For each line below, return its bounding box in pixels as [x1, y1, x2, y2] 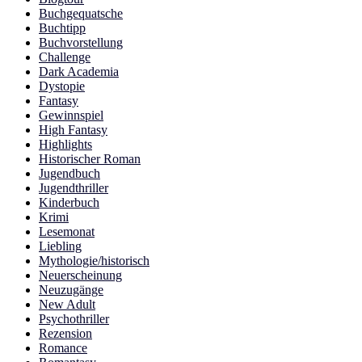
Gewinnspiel [39, 107, 103, 122]
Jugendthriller [39, 180, 108, 195]
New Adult [39, 297, 95, 311]
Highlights [39, 137, 92, 151]
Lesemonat [39, 224, 95, 238]
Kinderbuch [39, 195, 99, 209]
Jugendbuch [39, 166, 100, 180]
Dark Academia [39, 64, 119, 78]
